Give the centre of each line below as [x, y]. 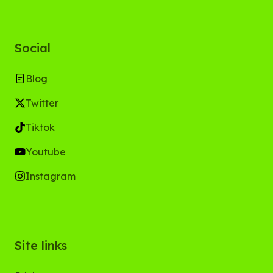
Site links [41, 245]
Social [33, 48]
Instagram [51, 176]
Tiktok [40, 127]
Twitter [42, 103]
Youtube [46, 152]
